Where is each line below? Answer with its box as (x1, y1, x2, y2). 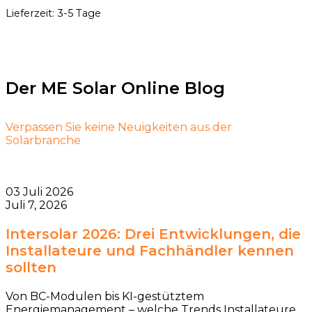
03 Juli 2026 (6, 185, 73, 199)
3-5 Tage (57, 6, 101, 19)
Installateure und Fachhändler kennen (6, 242, 294, 260)
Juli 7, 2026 (6, 198, 67, 212)
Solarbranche (6, 134, 81, 148)
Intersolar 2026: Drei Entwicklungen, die (6, 226, 301, 243)
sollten (6, 259, 56, 276)
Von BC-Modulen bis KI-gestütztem (6, 290, 204, 304)
